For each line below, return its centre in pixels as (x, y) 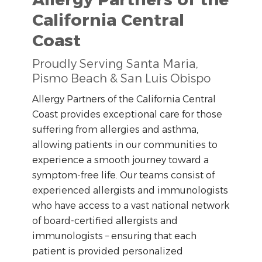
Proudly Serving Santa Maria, (115, 63)
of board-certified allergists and (105, 220)
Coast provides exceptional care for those (127, 114)
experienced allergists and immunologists (130, 190)
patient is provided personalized (108, 251)
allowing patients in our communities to (125, 144)
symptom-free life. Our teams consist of (123, 175)
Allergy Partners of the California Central (124, 99)
